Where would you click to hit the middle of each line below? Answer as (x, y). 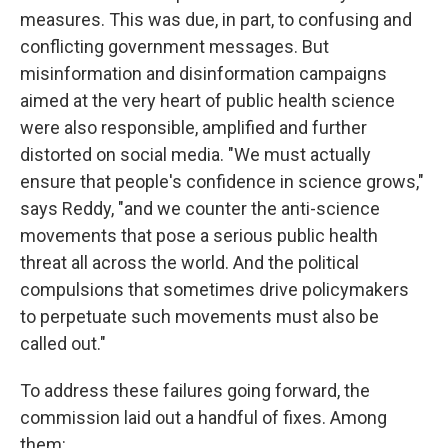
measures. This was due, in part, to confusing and (216, 19)
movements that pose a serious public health (199, 235)
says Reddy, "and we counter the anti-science (200, 208)
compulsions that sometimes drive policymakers (214, 289)
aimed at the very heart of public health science (207, 100)
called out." (63, 343)
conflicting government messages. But (174, 46)
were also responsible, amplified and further (193, 127)
